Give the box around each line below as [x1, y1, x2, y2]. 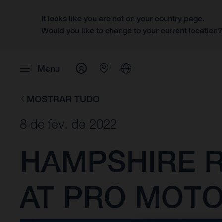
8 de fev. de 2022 [20, 116, 117, 132]
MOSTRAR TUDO [26, 93, 100, 104]
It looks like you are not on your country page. [41, 14, 205, 23]
